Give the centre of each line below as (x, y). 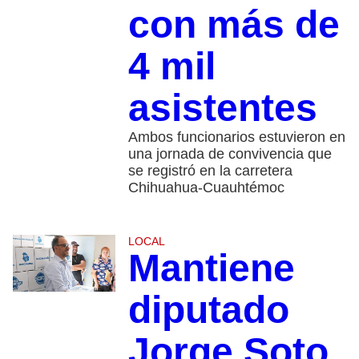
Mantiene (211, 268)
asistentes (222, 107)
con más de (234, 24)
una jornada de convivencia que (230, 153)
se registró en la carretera (210, 170)
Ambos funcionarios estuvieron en (236, 137)
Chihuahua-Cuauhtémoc (206, 187)
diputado (208, 309)
